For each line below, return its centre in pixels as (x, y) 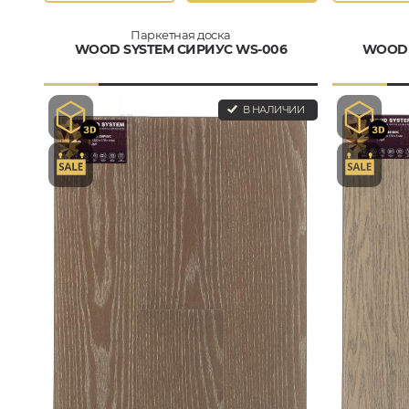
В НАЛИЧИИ (272, 110)
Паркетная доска (181, 35)
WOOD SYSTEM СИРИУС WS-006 (181, 49)
